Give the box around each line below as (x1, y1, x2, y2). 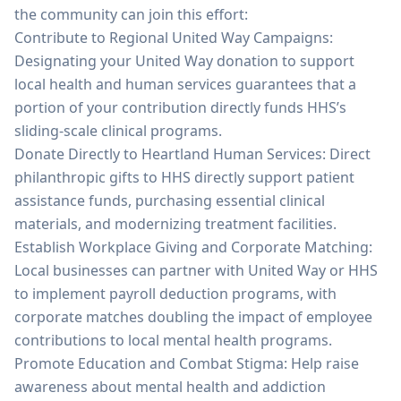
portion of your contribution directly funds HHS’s (14, 98, 346, 117)
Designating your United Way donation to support (14, 51, 354, 71)
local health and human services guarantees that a (14, 74, 356, 94)
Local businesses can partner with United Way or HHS (14, 260, 378, 280)
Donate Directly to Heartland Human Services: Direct (14, 144, 371, 164)
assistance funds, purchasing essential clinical (14, 191, 325, 210)
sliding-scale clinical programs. (14, 121, 222, 141)
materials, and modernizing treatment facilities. (14, 214, 337, 234)
